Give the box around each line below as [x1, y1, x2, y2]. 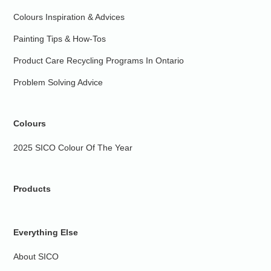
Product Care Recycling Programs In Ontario [13, 56, 184, 65]
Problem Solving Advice [13, 77, 103, 87]
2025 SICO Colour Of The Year [13, 143, 133, 152]
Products [13, 184, 51, 194]
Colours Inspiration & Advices [13, 12, 125, 22]
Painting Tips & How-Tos [13, 34, 106, 44]
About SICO [13, 252, 59, 261]
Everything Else [13, 227, 79, 237]
